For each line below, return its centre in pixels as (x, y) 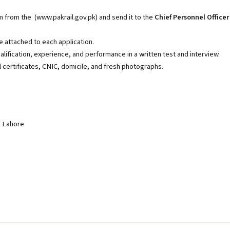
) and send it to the (125, 17)
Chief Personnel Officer (192, 17)
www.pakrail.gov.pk (66, 17)
